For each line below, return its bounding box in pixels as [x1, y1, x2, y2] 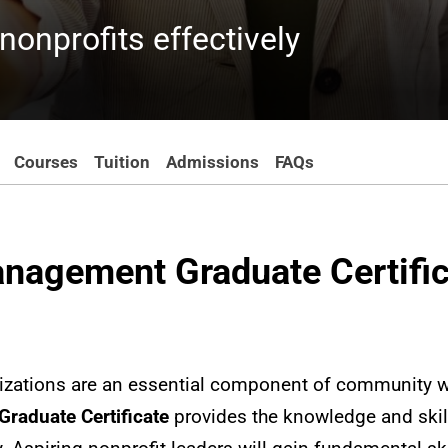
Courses [13, 152, 78, 172]
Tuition [93, 152, 150, 172]
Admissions [165, 152, 259, 172]
